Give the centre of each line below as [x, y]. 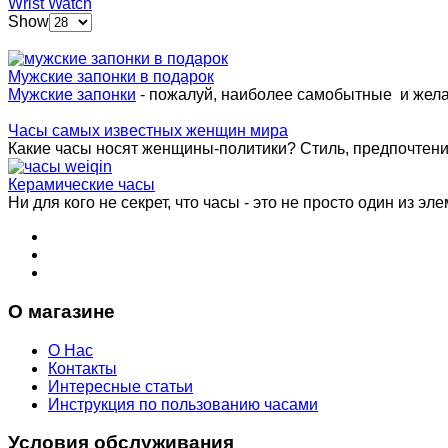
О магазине [61, 311]
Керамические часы [81, 185]
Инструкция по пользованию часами [183, 404]
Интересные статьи [120, 386]
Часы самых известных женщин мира [148, 131]
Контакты [82, 368]
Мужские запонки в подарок [111, 77]
